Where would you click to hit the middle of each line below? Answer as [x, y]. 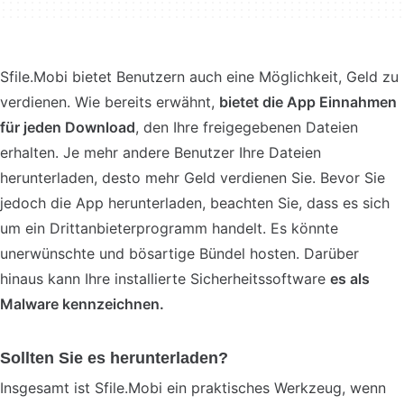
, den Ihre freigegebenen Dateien [247, 127]
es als [350, 279]
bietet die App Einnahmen [308, 102]
